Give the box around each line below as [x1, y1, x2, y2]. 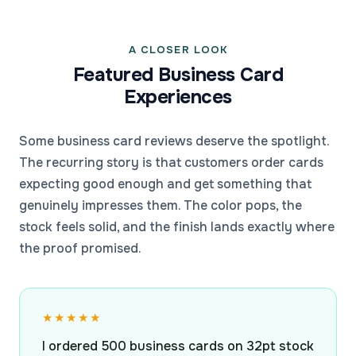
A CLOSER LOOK [129, 43, 227, 57]
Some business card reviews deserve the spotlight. [19, 133, 329, 150]
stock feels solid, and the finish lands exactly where [19, 219, 335, 236]
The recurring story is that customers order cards [19, 154, 323, 172]
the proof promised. [19, 240, 141, 257]
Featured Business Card [72, 63, 284, 87]
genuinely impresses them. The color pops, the [19, 197, 302, 215]
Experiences [124, 85, 232, 110]
